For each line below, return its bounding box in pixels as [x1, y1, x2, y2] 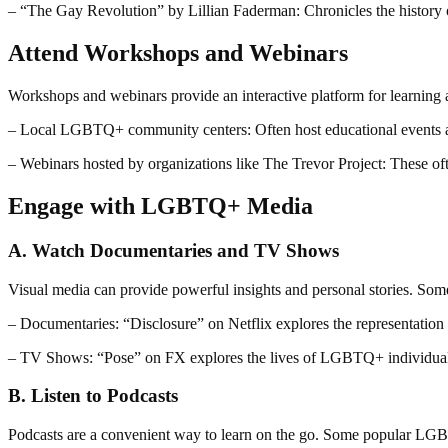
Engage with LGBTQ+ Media [8, 193, 313, 220]
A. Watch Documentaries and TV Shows [8, 240, 339, 262]
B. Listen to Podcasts [8, 385, 178, 407]
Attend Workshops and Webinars [8, 40, 348, 67]
